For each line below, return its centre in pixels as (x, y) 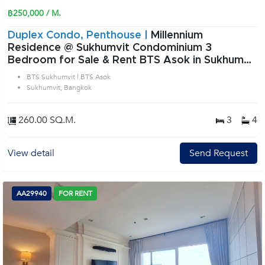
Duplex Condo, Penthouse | (79, 35)
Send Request (219, 153)
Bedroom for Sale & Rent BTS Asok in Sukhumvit (132, 60)
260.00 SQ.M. (46, 120)
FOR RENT (75, 193)
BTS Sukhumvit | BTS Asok (69, 77)
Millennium (177, 35)
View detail (31, 153)
